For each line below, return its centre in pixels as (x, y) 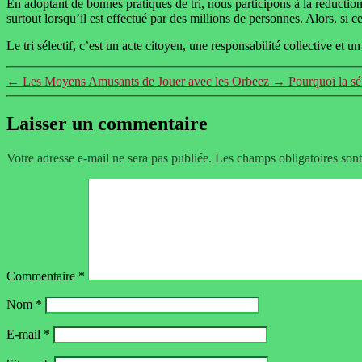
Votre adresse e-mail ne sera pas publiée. (109, 158)
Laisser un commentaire (107, 124)
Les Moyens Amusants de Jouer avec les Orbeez (146, 82)
